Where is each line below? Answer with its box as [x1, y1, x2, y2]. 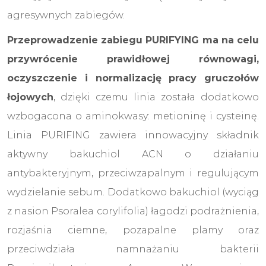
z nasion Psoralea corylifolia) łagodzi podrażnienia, [7, 205, 259, 217]
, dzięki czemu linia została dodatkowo [53, 91, 259, 103]
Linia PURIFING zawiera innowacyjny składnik [7, 129, 259, 141]
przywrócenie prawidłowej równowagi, [7, 53, 259, 65]
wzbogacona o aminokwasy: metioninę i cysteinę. [7, 110, 259, 122]
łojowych [7, 91, 53, 103]
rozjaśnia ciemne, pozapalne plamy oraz [7, 224, 259, 236]
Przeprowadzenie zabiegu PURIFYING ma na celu [7, 34, 259, 46]
